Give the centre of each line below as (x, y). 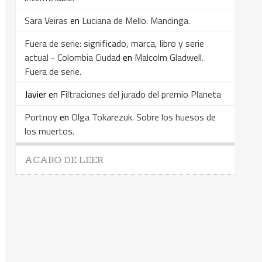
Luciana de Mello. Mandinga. (136, 20)
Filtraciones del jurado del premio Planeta (141, 94)
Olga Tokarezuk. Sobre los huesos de (144, 117)
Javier (35, 94)
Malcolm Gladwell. (169, 57)
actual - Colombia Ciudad (73, 57)
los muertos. (49, 131)
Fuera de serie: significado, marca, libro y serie (114, 43)
